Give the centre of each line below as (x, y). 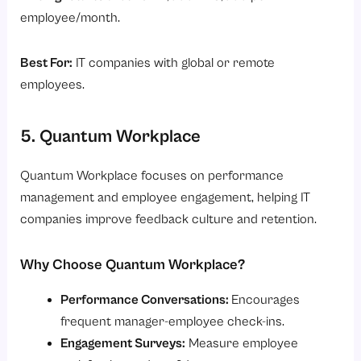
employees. (53, 85)
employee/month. (71, 19)
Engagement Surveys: (122, 343)
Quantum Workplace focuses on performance (152, 176)
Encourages (265, 300)
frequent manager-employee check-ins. (172, 322)
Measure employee (241, 343)
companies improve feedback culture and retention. (169, 219)
